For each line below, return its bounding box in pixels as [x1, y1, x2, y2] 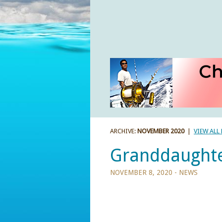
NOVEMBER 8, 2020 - [110, 168, 179, 176]
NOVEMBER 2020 [137, 127, 184, 135]
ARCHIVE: [110, 127, 137, 135]
